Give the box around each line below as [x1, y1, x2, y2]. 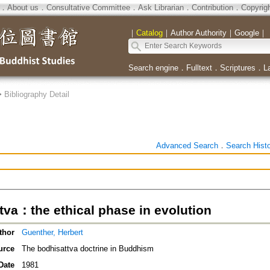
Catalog [136, 28, 163, 37]
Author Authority [170, 28, 227, 37]
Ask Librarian [137, 3, 184, 12]
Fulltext [186, 63, 212, 72]
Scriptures [219, 63, 256, 72]
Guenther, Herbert [21, 228, 83, 237]
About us [7, 3, 39, 12]
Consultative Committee [46, 3, 130, 12]
